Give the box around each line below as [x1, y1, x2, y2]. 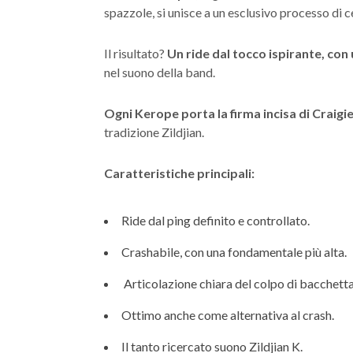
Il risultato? [104, 46, 167, 61]
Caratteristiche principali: [104, 165, 255, 181]
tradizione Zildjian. [104, 124, 204, 140]
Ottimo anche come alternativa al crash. [121, 307, 334, 323]
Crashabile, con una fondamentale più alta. [121, 244, 347, 260]
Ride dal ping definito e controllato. [121, 213, 310, 229]
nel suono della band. [104, 65, 215, 80]
